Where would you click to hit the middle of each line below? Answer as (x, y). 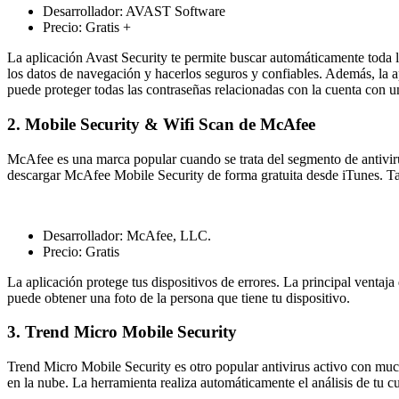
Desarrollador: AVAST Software (134, 12)
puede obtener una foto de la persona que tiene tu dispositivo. (179, 297)
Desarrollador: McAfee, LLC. (127, 235)
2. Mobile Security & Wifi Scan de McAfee (161, 124)
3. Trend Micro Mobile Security (122, 332)
